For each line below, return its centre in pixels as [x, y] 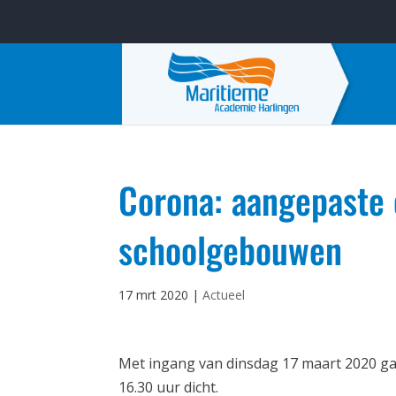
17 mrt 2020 [154, 295]
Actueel [224, 295]
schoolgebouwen [231, 249]
